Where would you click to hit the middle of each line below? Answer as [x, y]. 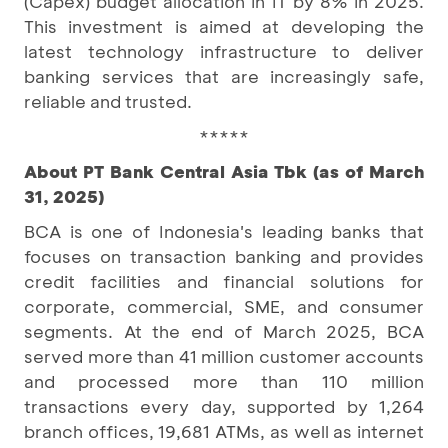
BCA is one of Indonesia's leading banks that [224, 230]
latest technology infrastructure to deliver [224, 50]
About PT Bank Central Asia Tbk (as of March [224, 170]
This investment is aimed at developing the [224, 25]
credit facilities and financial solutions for [224, 280]
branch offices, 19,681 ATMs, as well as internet [224, 430]
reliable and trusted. [108, 100]
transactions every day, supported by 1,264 [224, 405]
